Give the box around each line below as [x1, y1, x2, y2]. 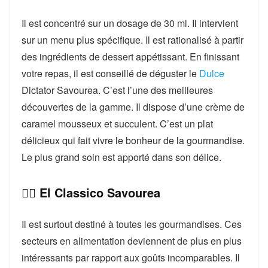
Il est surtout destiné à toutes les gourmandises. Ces [22, 217, 242, 232]
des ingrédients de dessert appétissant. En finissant [22, 50, 239, 64]
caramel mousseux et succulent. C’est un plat [22, 117, 213, 131]
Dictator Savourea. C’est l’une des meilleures [22, 83, 213, 98]
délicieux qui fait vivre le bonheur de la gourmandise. [22, 133, 245, 148]
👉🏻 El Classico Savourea [22, 184, 160, 202]
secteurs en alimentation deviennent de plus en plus [22, 234, 242, 248]
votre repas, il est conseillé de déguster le [22, 66, 199, 81]
